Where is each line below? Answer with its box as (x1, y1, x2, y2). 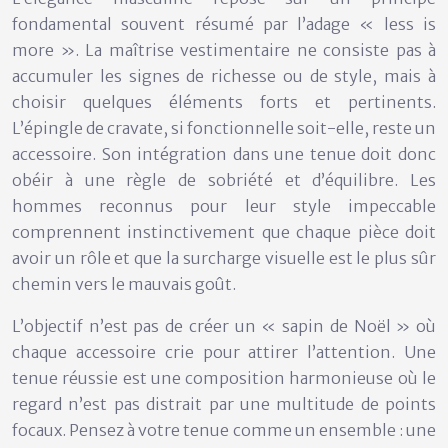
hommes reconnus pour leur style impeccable (12, 196, 436, 217)
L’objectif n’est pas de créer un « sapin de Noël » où (12, 316, 436, 337)
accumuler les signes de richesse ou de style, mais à (12, 66, 436, 87)
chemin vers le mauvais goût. (12, 274, 236, 295)
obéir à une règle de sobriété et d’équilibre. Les (12, 170, 436, 191)
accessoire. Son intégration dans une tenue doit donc (12, 144, 436, 165)
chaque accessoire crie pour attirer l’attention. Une (12, 342, 436, 363)
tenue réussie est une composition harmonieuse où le (12, 368, 436, 389)
